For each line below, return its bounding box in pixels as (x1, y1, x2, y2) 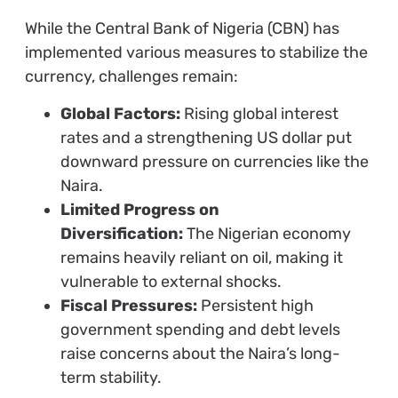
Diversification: (60, 223, 183, 243)
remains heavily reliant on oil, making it (60, 247, 343, 267)
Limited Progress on (60, 199, 219, 219)
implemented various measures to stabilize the (24, 43, 368, 63)
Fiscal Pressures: (60, 295, 197, 315)
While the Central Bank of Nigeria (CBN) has (24, 19, 339, 39)
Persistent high (196, 295, 314, 315)
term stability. (60, 367, 162, 387)
